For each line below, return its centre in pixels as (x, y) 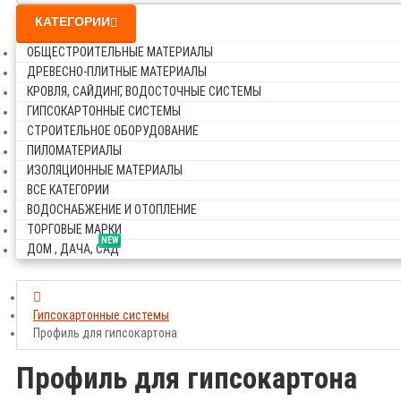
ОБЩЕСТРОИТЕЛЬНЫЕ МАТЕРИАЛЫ (120, 51)
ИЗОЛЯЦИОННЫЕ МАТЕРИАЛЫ (105, 170)
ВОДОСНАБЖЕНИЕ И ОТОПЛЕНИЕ (112, 209)
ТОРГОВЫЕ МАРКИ (74, 229)
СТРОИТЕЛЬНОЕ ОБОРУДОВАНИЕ (113, 130)
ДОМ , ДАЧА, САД (73, 248)
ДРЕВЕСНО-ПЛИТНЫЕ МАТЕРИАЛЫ (117, 71)
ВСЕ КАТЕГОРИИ (68, 189)
